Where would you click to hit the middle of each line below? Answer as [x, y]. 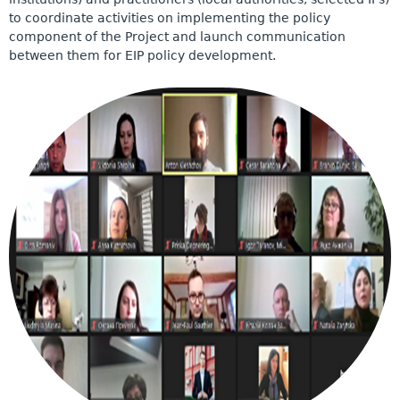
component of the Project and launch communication [177, 37]
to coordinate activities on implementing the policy [170, 18]
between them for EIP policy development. [142, 56]
